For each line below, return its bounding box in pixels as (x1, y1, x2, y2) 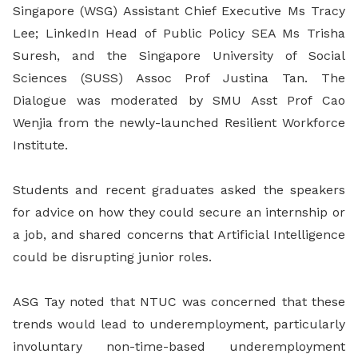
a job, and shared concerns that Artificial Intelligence (13, 227, 345, 243)
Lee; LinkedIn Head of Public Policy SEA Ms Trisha (13, 26, 345, 42)
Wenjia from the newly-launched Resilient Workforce (13, 115, 345, 131)
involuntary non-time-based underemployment (13, 339, 345, 355)
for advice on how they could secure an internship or (13, 205, 345, 221)
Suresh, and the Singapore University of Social (13, 48, 345, 64)
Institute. (13, 137, 68, 153)
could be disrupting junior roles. (13, 249, 212, 265)
